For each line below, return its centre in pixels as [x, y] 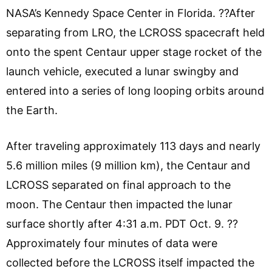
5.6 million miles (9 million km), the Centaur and [128, 165]
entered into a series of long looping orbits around [135, 90]
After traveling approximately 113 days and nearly [133, 146]
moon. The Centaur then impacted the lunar [119, 204]
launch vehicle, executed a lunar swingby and [122, 71]
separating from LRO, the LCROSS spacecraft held [135, 32]
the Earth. [32, 110]
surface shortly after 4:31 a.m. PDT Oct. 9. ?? [122, 223]
